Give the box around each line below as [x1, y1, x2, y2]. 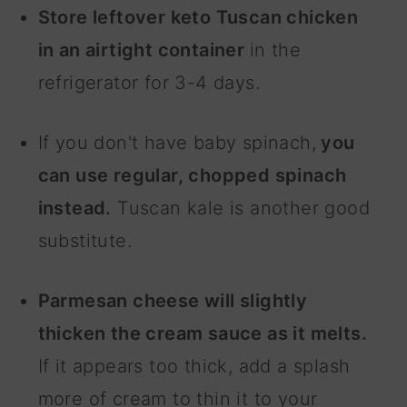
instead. [37, 197, 112, 220]
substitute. [37, 230, 133, 253]
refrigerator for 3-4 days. [37, 72, 261, 94]
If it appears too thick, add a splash [37, 355, 351, 378]
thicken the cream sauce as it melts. [37, 323, 368, 345]
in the [249, 39, 302, 62]
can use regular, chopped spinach [37, 164, 347, 187]
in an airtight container [37, 39, 250, 62]
